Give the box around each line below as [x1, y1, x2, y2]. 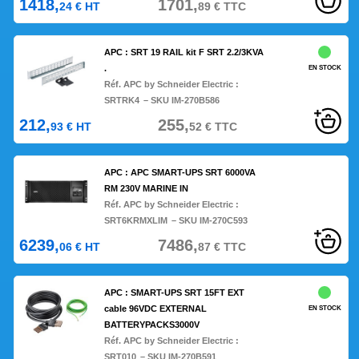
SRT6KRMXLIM [104, 216, 168, 226]
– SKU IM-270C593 [171, 216, 248, 226]
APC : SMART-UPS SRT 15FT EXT [104, 288, 245, 298]
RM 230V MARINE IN [104, 184, 189, 194]
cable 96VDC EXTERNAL [104, 304, 208, 314]
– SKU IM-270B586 [143, 95, 220, 106]
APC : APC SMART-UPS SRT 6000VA [104, 167, 256, 178]
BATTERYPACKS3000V [104, 320, 200, 330]
